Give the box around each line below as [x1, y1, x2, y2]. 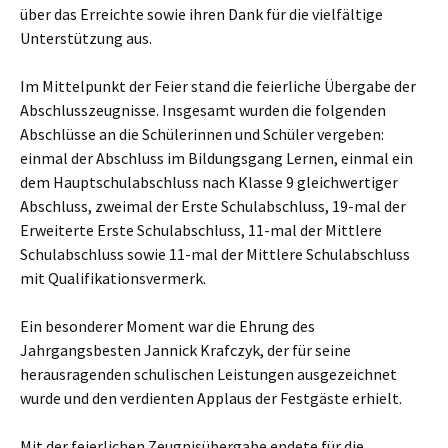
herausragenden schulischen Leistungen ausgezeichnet [20, 363, 397, 384]
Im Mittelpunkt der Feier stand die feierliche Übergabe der [20, 75, 416, 96]
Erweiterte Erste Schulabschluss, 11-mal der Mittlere [20, 219, 382, 240]
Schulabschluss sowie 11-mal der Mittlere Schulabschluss [20, 243, 410, 264]
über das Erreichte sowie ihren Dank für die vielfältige [20, 3, 383, 24]
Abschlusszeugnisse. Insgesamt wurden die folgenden [20, 99, 386, 120]
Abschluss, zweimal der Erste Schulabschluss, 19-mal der [20, 195, 406, 216]
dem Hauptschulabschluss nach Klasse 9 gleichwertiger [20, 171, 398, 192]
